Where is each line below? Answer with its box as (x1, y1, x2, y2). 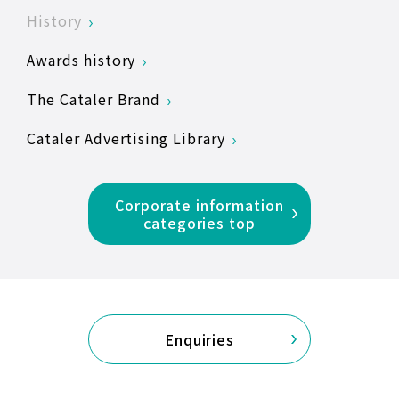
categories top (142, 211, 256, 233)
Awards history (27, 48, 136, 70)
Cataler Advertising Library (27, 126, 225, 149)
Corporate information (115, 193, 284, 216)
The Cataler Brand (27, 87, 161, 110)
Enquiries (164, 328, 235, 350)
